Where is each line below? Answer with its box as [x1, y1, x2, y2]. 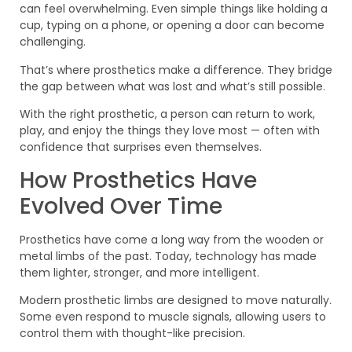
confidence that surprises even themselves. [20, 139, 262, 156]
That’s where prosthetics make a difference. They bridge [20, 61, 332, 78]
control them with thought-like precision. [20, 325, 245, 342]
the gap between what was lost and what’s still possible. [20, 78, 325, 94]
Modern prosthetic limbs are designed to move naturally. [20, 292, 332, 309]
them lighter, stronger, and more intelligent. [20, 264, 259, 280]
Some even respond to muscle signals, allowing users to [20, 309, 326, 325]
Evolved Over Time [20, 190, 222, 222]
